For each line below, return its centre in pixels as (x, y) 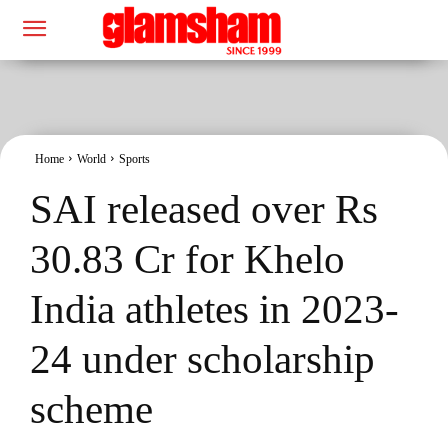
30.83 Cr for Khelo (187, 258)
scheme (91, 408)
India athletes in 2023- (214, 308)
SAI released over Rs (204, 208)
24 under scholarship (202, 358)
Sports (134, 158)
